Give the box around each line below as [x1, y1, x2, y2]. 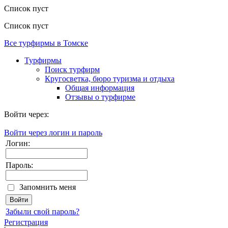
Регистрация [4, 217, 48, 226]
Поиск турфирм [45, 65, 100, 74]
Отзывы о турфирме [65, 92, 135, 101]
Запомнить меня [19, 182, 76, 191]
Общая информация [65, 83, 134, 92]
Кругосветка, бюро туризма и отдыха [45, 74, 175, 83]
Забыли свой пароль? [6, 207, 79, 216]
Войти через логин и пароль [4, 128, 102, 137]
